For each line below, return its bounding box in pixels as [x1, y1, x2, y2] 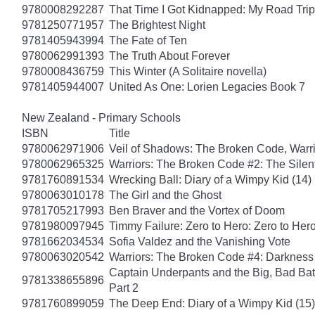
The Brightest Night [109, 18, 205, 31]
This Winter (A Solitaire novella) [109, 65, 266, 77]
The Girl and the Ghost [109, 188, 221, 201]
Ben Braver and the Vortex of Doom [109, 204, 285, 217]
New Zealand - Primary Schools [22, 111, 181, 124]
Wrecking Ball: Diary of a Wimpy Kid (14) [109, 173, 311, 186]
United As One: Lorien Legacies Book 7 [109, 80, 305, 93]
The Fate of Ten [109, 34, 187, 46]
